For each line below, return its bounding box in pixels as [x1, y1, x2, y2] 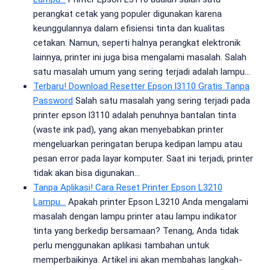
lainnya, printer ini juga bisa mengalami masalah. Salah [33, 52, 246, 63]
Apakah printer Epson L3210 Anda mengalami [66, 196, 248, 207]
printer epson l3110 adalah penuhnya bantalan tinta [33, 110, 236, 121]
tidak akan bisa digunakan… [33, 168, 140, 178]
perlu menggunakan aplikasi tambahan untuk [33, 240, 209, 251]
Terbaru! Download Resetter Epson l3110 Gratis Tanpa [33, 81, 250, 92]
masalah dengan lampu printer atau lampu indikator [33, 211, 237, 222]
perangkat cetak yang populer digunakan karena [33, 8, 222, 19]
